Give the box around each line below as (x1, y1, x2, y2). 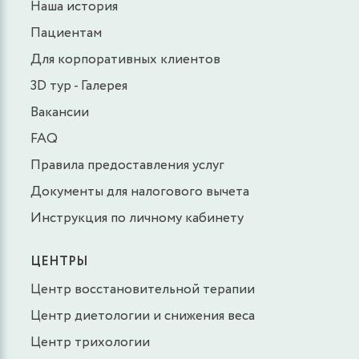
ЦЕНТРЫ (30, 252, 88, 271)
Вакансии (30, 102, 89, 123)
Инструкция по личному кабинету (30, 208, 244, 228)
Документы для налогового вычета (30, 181, 249, 202)
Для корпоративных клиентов (30, 49, 220, 70)
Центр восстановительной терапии (30, 279, 255, 300)
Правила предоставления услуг (30, 155, 224, 175)
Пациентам (30, 22, 102, 43)
